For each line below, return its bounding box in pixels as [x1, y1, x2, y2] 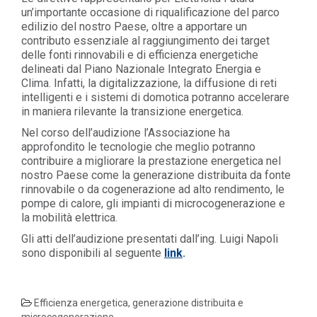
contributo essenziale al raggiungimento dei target [21, 34, 270, 47]
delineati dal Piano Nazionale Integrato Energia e [21, 62, 261, 76]
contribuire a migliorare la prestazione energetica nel [21, 154, 281, 168]
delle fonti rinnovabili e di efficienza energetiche [21, 48, 258, 62]
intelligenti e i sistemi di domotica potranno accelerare [21, 91, 289, 104]
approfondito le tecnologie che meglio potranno [21, 140, 255, 154]
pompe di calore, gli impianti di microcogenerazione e [21, 197, 285, 210]
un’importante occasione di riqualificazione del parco [21, 6, 279, 19]
